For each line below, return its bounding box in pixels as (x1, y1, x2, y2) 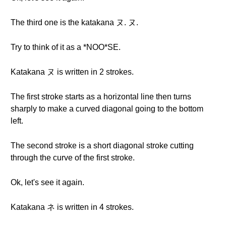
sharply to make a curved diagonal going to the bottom (11, 104, 203, 113)
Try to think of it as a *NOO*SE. (11, 43, 121, 51)
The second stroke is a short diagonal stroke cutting (11, 141, 194, 150)
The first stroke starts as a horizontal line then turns (11, 92, 191, 101)
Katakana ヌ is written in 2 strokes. (11, 68, 134, 76)
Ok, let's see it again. (11, 178, 84, 187)
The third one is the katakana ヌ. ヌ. (11, 18, 138, 27)
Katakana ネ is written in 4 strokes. (11, 203, 134, 211)
